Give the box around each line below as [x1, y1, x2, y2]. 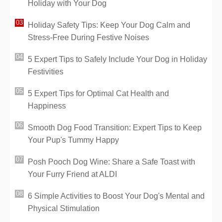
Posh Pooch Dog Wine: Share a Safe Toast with [28, 157, 195, 166]
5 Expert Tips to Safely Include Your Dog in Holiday [28, 55, 207, 63]
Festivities [28, 67, 63, 76]
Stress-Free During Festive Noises [28, 33, 149, 42]
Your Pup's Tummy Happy [28, 135, 119, 144]
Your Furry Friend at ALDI [28, 169, 117, 178]
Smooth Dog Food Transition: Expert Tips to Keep [28, 123, 202, 132]
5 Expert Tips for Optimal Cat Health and [28, 89, 169, 98]
